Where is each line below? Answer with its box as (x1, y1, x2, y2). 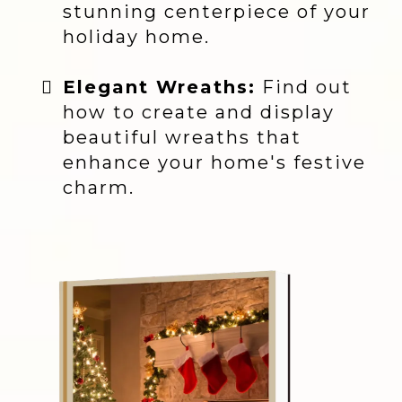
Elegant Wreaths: (63, 76, 256, 98)
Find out (256, 76, 352, 98)
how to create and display (63, 101, 335, 123)
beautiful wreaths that (63, 127, 301, 148)
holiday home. (63, 26, 210, 48)
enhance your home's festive (63, 152, 366, 173)
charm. (63, 177, 135, 198)
